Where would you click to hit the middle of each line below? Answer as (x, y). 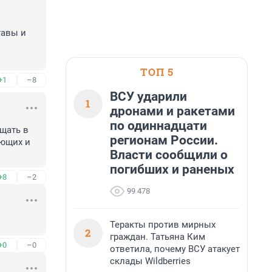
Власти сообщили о (169, 155)
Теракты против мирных (163, 225)
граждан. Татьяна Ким (158, 237)
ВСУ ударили (148, 97)
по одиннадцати (158, 126)
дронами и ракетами (172, 111)
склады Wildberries (150, 261)
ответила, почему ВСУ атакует (175, 249)
